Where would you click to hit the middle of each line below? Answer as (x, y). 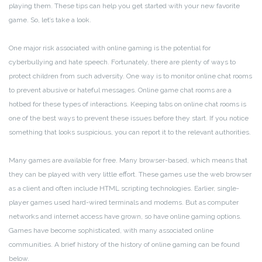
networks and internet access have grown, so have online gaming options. (125, 217)
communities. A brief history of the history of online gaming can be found (124, 245)
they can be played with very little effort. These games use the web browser (130, 175)
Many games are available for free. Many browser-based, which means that (128, 161)
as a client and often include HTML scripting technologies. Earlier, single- (124, 189)
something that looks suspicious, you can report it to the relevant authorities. (130, 132)
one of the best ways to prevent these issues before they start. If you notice (129, 118)
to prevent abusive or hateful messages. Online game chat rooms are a (120, 90)
